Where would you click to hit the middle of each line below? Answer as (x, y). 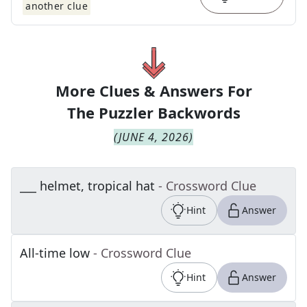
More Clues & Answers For (153, 90)
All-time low (55, 253)
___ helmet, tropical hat (87, 186)
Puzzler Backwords (169, 112)
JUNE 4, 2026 (154, 137)
